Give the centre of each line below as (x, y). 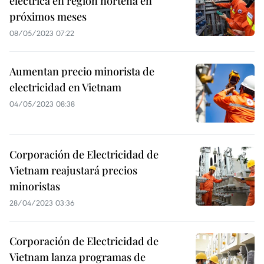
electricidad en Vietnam (65, 87)
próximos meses (48, 16)
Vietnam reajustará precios (73, 170)
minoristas (35, 186)
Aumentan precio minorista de (82, 71)
